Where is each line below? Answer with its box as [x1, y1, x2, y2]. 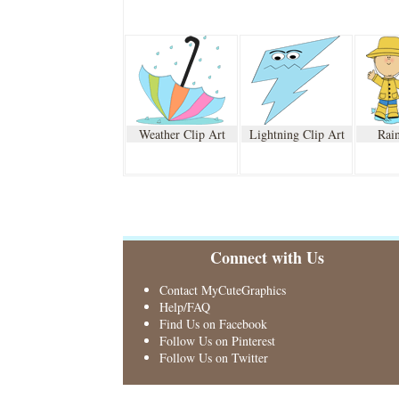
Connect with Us [210, 246, 325, 269]
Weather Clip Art [138, 126, 225, 142]
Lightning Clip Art [248, 126, 345, 142]
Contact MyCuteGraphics [159, 281, 286, 298]
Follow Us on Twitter [159, 349, 268, 366]
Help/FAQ [159, 298, 210, 315]
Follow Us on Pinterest [159, 332, 275, 349]
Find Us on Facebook [159, 315, 267, 332]
